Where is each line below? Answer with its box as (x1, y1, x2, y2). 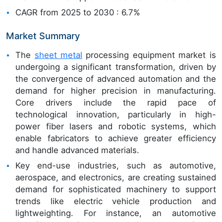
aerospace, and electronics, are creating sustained (15, 172, 216, 182)
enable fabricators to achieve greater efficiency (15, 133, 216, 143)
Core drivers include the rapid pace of (15, 97, 216, 108)
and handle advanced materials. (15, 145, 140, 155)
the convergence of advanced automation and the (15, 73, 216, 84)
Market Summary (6, 30, 80, 41)
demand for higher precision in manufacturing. (15, 85, 216, 96)
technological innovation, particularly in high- (15, 109, 216, 119)
